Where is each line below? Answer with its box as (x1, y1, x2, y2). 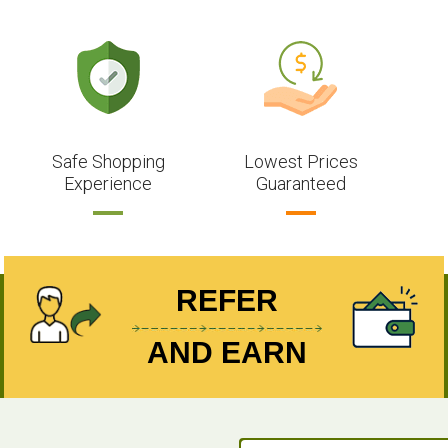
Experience (64, 172, 153, 194)
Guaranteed (255, 172, 346, 194)
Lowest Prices (243, 150, 358, 172)
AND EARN (147, 335, 307, 369)
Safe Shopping (51, 150, 165, 172)
